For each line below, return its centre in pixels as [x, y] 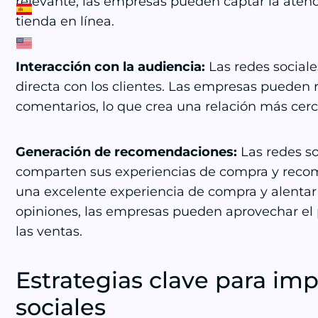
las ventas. [49, 231]
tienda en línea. [65, 21]
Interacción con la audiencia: [110, 67]
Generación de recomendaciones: [128, 152]
